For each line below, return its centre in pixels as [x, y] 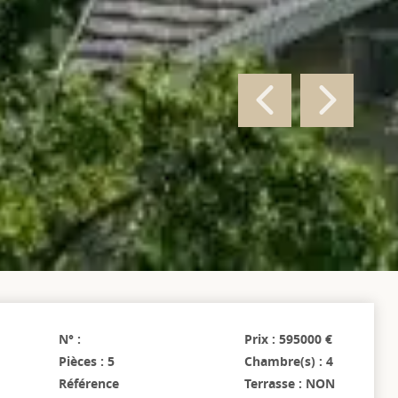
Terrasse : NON [289, 384]
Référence [89, 384]
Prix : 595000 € [288, 339]
